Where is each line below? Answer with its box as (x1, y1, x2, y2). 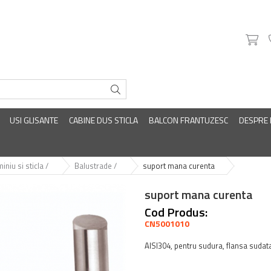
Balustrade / (74, 160, 119, 172)
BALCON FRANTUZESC (149, 114, 228, 126)
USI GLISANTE (10, 114, 58, 126)
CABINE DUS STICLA (69, 114, 138, 126)
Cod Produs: (145, 203, 207, 221)
